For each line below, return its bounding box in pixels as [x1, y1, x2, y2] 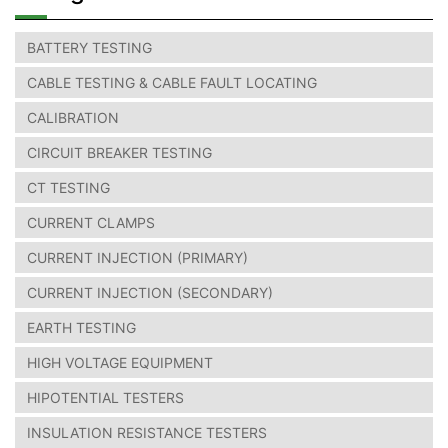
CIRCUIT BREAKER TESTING [27, 143, 212, 161]
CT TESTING [27, 178, 110, 196]
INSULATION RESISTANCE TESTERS [27, 423, 267, 441]
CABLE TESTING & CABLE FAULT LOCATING [27, 73, 317, 91]
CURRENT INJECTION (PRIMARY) [27, 248, 248, 266]
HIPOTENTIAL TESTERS [27, 388, 184, 406]
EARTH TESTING [27, 318, 136, 336]
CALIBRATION [27, 108, 119, 126]
